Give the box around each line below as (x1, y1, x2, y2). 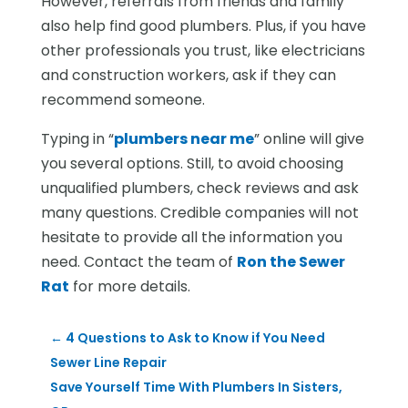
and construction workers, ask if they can (40, 64, 336, 86)
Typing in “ (40, 127, 114, 149)
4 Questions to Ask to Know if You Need (65, 328, 325, 347)
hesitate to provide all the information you (40, 226, 342, 248)
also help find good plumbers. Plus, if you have (40, 15, 366, 36)
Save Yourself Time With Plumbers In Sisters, (49, 377, 342, 396)
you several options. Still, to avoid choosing (40, 152, 343, 174)
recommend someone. (40, 88, 205, 110)
